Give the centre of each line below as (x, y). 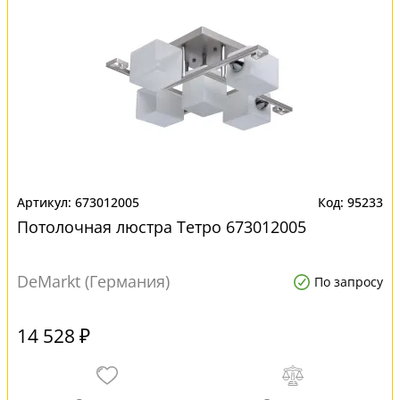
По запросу (349, 282)
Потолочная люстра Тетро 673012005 (162, 227)
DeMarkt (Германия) (93, 281)
